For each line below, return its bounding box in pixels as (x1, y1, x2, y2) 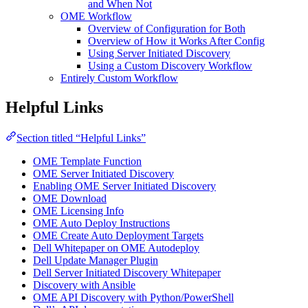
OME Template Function (33, 155, 142, 167)
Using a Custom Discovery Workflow (88, 59, 252, 71)
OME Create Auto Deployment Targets (33, 229, 203, 241)
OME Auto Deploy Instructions (33, 217, 170, 229)
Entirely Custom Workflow (60, 71, 178, 84)
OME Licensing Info (33, 204, 124, 217)
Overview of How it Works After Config (88, 34, 265, 47)
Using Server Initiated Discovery (88, 47, 230, 59)
